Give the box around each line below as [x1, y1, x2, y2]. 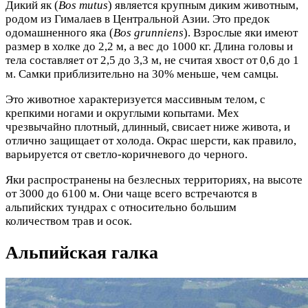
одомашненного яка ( [5, 26, 113, 40]
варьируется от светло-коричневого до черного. [5, 148, 247, 162]
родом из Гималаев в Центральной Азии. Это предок [5, 12, 269, 26]
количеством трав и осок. [5, 214, 132, 228]
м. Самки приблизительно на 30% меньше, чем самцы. [5, 67, 278, 81]
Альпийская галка [5, 243, 158, 263]
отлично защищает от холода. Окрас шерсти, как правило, [5, 134, 296, 148]
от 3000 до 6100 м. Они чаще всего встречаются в [5, 187, 257, 201]
